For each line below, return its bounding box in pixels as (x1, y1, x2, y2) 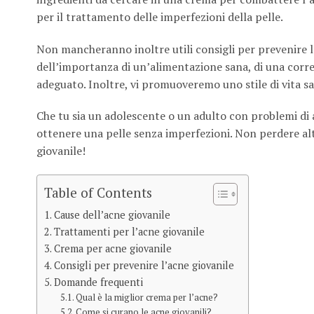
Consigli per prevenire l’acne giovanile (53, 259, 234, 273)
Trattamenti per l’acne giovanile (53, 225, 205, 239)
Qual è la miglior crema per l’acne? (76, 292, 219, 304)
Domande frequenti (53, 275, 143, 289)
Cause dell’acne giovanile (53, 208, 170, 222)
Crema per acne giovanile (53, 242, 172, 256)
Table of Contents (44, 183, 152, 201)
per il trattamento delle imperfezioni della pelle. (36, 8, 283, 25)
